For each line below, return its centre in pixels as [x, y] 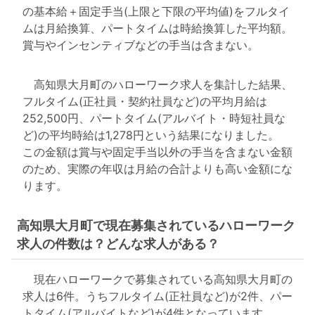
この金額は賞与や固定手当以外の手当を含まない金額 [157, 152]
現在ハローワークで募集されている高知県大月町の [157, 279]
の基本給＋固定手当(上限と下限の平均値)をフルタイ [156, 11]
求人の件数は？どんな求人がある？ [118, 243]
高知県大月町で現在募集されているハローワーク [156, 225]
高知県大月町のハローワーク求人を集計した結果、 [157, 84]
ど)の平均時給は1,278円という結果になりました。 [151, 135]
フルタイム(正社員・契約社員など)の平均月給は [145, 101]
